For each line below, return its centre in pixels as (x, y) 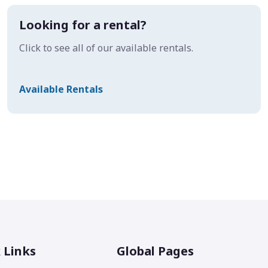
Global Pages (155, 251)
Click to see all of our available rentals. (106, 48)
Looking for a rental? (83, 25)
